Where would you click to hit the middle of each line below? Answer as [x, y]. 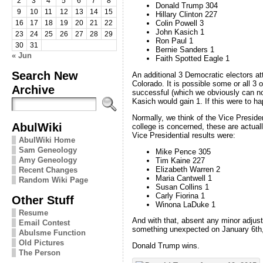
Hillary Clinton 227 [186, 15]
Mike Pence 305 [183, 151]
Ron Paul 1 [174, 41]
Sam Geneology [48, 150]
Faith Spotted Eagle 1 [192, 59]
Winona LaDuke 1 [185, 204]
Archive [33, 89]
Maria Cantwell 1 [183, 178]
